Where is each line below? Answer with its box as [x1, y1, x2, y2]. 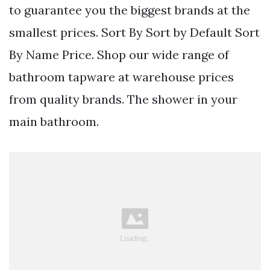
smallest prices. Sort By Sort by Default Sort [9, 25, 260, 40]
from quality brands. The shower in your [9, 92, 237, 107]
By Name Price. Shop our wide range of [9, 47, 229, 63]
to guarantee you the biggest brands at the [9, 2, 250, 18]
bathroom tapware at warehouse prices [9, 69, 234, 85]
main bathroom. [9, 114, 99, 130]
